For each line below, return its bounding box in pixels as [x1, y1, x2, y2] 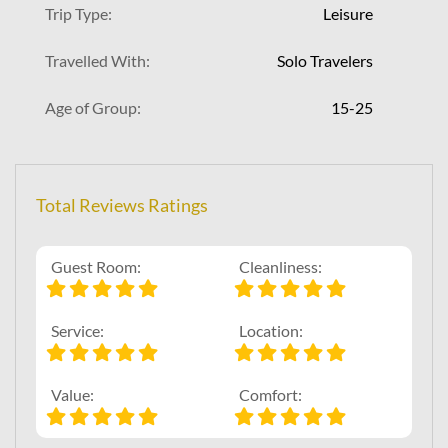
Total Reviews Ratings [36, 194, 208, 217]
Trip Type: [45, 4, 112, 24]
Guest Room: [51, 257, 141, 277]
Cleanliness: [239, 257, 322, 277]
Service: [51, 321, 104, 341]
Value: [51, 385, 94, 405]
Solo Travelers [277, 51, 373, 71]
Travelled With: [45, 51, 150, 71]
